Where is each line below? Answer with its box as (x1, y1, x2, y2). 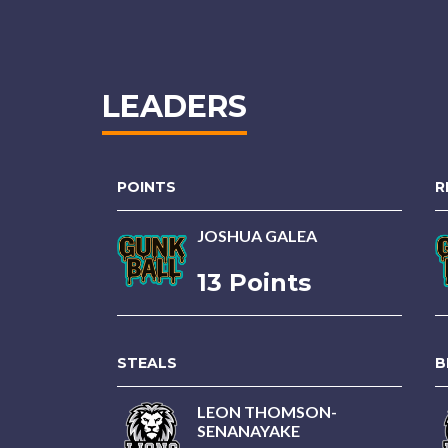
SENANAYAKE (197, 421, 300, 440)
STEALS (117, 354, 177, 372)
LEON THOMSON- (197, 402, 337, 421)
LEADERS (102, 88, 247, 125)
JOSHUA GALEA (197, 226, 317, 245)
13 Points (197, 268, 311, 297)
